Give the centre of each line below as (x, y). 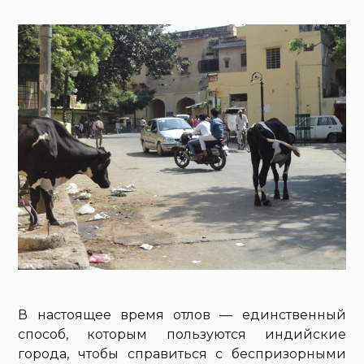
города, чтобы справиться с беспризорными (182, 354)
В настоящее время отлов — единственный (182, 315)
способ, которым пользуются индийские (182, 335)
